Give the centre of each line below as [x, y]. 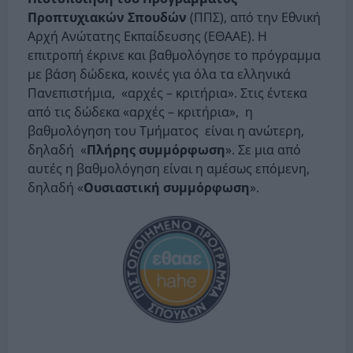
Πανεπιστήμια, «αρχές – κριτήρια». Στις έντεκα [167, 93]
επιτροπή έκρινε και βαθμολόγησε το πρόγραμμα [176, 56]
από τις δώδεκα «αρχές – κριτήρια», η [140, 112]
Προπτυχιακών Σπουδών [107, 18]
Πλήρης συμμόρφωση [156, 150]
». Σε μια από [263, 150]
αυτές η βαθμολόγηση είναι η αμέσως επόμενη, [169, 169]
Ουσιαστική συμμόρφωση [167, 188]
